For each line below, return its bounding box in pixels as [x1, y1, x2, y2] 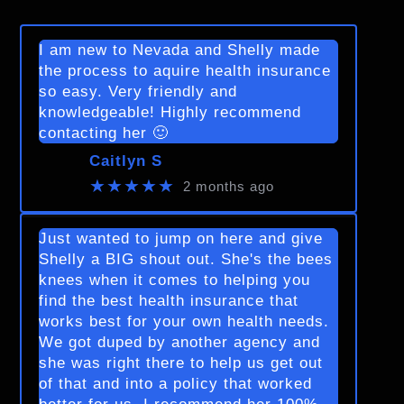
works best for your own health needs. [39, 313, 330, 331]
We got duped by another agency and [39, 334, 321, 352]
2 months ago [182, 178, 274, 194]
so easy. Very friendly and [39, 83, 238, 101]
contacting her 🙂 [39, 124, 170, 142]
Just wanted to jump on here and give [39, 230, 324, 248]
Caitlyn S [89, 151, 163, 170]
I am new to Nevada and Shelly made [39, 41, 321, 60]
